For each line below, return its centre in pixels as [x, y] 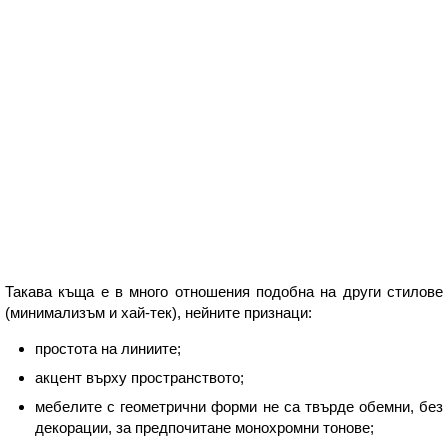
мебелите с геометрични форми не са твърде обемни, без [239, 406]
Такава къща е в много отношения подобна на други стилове [224, 291]
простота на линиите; [108, 348]
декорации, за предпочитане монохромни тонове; [204, 427]
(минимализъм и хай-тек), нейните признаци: [158, 312]
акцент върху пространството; [139, 377]
